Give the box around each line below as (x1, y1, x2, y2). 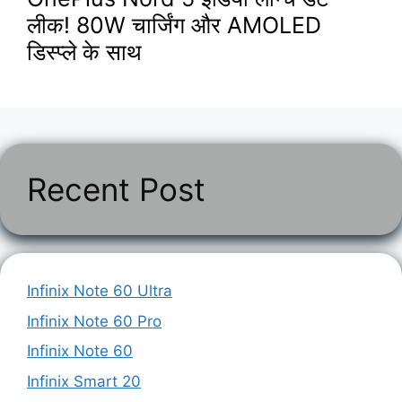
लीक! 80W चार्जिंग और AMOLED (27, 12, 321, 39)
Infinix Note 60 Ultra (27, 282, 172, 301)
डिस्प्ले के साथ (27, 39, 142, 66)
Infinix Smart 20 (27, 371, 141, 390)
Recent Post (27, 170, 205, 209)
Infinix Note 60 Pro (27, 311, 162, 330)
